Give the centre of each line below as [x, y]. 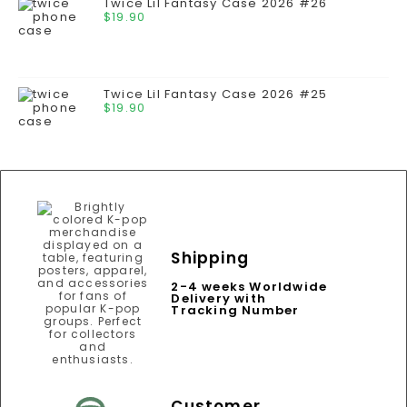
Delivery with [218, 298]
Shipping [210, 258]
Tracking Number [235, 310]
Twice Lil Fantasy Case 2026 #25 [216, 94]
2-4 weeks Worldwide [249, 287]
